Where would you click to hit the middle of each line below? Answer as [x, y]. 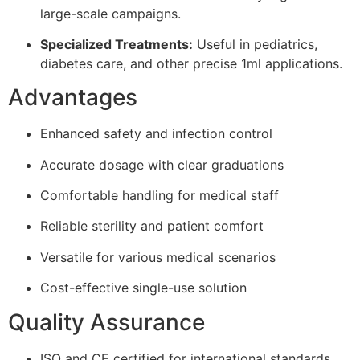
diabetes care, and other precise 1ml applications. [191, 63]
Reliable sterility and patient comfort [152, 226]
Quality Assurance [106, 322]
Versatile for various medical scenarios [158, 257]
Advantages [73, 98]
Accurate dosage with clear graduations [162, 164]
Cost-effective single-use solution [143, 288]
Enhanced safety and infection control [156, 134]
